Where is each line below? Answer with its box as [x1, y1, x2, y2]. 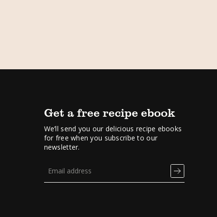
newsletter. [44, 142, 80, 152]
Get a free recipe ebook [44, 104, 175, 120]
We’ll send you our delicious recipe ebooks [44, 124, 182, 133]
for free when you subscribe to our [44, 133, 158, 142]
